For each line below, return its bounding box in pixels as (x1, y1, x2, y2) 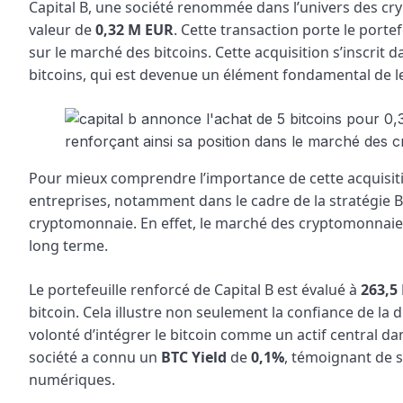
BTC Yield (161, 346, 227, 367)
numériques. (29, 369, 115, 390)
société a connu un (29, 346, 161, 367)
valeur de (29, 19, 95, 40)
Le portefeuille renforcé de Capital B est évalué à (29, 279, 361, 300)
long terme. (29, 235, 108, 255)
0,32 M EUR (95, 19, 174, 40)
